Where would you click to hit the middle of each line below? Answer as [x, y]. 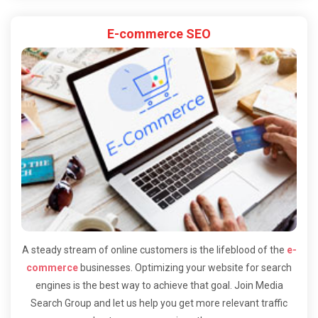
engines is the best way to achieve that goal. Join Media [159, 285]
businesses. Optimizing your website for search [185, 267]
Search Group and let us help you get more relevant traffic [159, 303]
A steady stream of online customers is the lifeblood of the [154, 250]
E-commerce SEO [159, 34]
